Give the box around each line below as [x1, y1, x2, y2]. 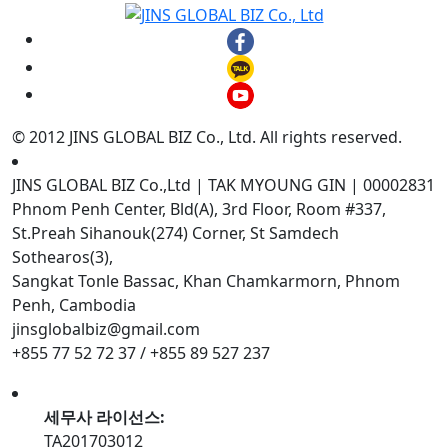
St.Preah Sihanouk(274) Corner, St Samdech [12, 222, 339, 245]
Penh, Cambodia [12, 294, 136, 317]
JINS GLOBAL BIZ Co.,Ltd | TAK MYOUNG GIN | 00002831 [12, 174, 435, 197]
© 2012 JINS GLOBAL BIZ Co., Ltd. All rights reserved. [12, 126, 402, 149]
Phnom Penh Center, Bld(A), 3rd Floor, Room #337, [12, 198, 386, 221]
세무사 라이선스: [44, 406, 165, 429]
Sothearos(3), [12, 246, 113, 269]
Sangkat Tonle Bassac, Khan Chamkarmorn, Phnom [12, 270, 400, 293]
